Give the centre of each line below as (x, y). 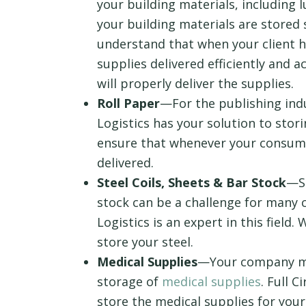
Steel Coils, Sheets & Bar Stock (192, 183)
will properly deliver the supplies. (195, 84)
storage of (129, 282)
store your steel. (145, 242)
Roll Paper (128, 103)
